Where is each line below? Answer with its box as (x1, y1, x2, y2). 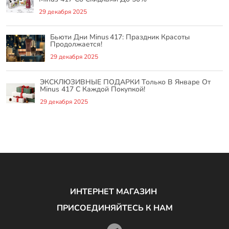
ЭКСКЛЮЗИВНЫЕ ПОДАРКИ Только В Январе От (39, 77, 211, 87)
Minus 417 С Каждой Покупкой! (39, 84, 145, 94)
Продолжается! (50, 39, 102, 49)
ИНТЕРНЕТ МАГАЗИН (70, 186, 159, 197)
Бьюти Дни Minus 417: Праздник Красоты (50, 32, 190, 42)
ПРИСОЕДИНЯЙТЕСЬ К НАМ (56, 202, 173, 214)
